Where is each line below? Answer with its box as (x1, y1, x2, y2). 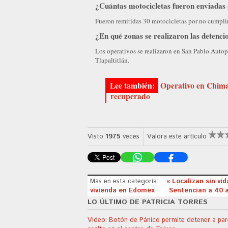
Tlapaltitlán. (95, 55, 129, 65)
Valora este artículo (147, 132, 207, 142)
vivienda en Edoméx (90, 185, 157, 195)
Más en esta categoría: (90, 176, 158, 186)
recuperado (110, 91, 150, 102)
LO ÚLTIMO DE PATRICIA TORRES (88, 196, 208, 207)
